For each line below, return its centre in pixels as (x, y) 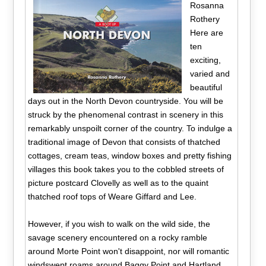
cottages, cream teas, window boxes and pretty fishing (130, 155)
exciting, (205, 60)
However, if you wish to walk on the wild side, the (119, 224)
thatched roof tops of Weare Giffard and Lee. (113, 196)
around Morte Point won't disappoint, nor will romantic (129, 251)
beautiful (206, 87)
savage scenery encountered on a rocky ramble (118, 237)
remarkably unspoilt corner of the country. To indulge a (130, 128)
